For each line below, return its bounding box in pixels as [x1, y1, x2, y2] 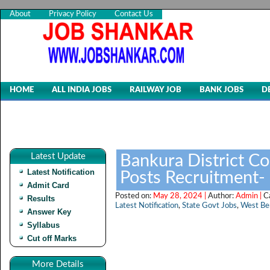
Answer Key [27, 207, 71, 216]
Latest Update [30, 152, 86, 161]
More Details [32, 260, 84, 269]
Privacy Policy [49, 10, 96, 18]
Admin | [236, 192, 263, 200]
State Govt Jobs [182, 202, 237, 210]
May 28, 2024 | [153, 192, 208, 200]
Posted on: [115, 192, 153, 200]
